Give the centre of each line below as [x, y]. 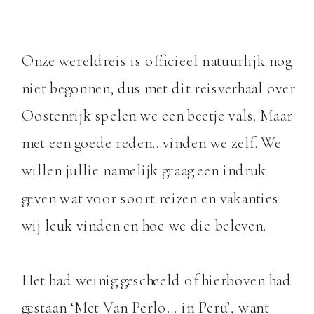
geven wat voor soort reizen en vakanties [150, 198]
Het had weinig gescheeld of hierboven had [156, 281]
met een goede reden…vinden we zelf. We [151, 143]
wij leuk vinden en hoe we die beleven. [144, 225]
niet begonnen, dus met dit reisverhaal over [158, 88]
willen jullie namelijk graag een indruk [144, 171]
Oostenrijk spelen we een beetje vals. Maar [157, 116]
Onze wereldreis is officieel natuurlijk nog [156, 61]
